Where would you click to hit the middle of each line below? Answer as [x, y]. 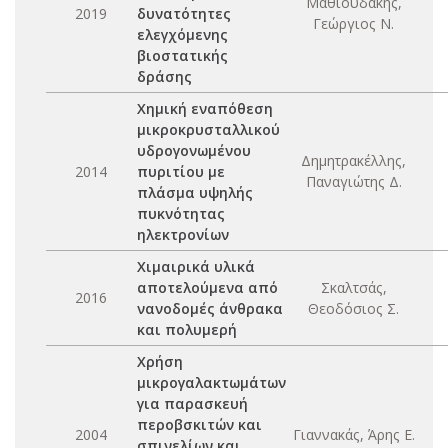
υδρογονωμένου [194, 150]
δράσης [164, 76]
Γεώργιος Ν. [353, 23]
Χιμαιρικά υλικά [196, 266]
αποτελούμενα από [207, 287]
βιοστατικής [182, 55]
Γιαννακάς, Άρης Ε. [353, 434]
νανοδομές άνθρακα [210, 308]
